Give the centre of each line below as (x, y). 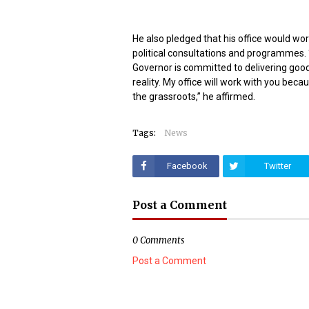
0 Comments (158, 240)
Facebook (187, 166)
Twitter (277, 166)
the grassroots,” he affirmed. (194, 97)
